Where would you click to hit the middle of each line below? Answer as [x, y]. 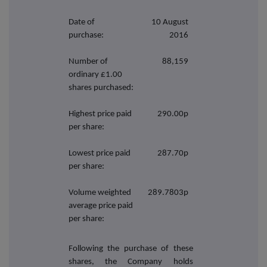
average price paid [101, 206]
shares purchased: [101, 88]
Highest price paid [100, 114]
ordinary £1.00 [96, 74]
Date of [82, 22]
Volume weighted [100, 193]
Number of [89, 61]
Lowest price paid [100, 153]
